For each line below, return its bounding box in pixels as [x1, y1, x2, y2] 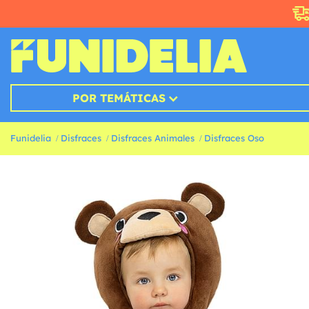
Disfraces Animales [111, 132, 195, 144]
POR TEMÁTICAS [72, 91, 166, 106]
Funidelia [10, 132, 51, 144]
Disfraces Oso [204, 132, 264, 144]
